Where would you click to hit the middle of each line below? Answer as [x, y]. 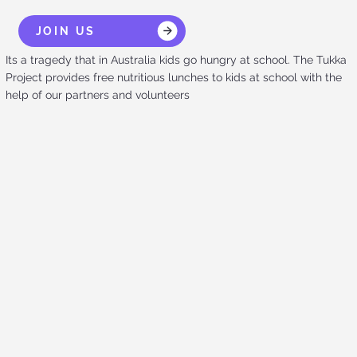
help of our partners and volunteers [97, 95]
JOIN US [66, 31]
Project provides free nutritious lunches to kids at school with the [173, 78]
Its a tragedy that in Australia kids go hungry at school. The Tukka [176, 60]
